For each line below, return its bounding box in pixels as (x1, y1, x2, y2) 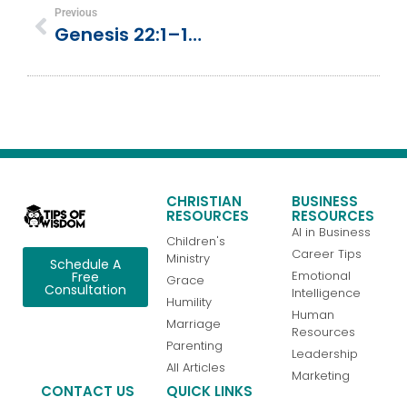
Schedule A (50, 254, 121, 273)
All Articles (165, 359, 225, 377)
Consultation (45, 280, 126, 299)
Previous (55, 6, 97, 20)
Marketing (291, 367, 350, 385)
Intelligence (291, 284, 361, 303)
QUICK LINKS (165, 382, 253, 402)
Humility (165, 293, 212, 312)
